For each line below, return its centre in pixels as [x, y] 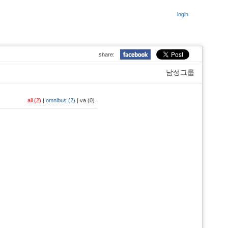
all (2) [34, 100]
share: [107, 54]
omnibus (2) [61, 100]
